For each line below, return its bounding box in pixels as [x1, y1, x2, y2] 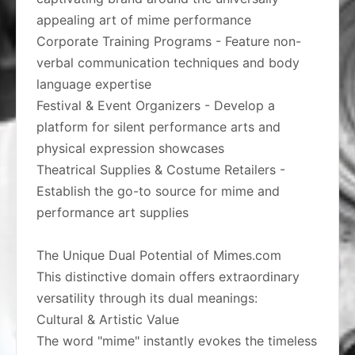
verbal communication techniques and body [36, 55, 300, 71]
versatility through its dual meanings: [36, 290, 258, 306]
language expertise [36, 76, 151, 92]
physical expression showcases [36, 140, 224, 156]
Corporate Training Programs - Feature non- [36, 33, 301, 49]
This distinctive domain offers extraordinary [36, 269, 300, 284]
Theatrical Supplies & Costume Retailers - [36, 162, 285, 177]
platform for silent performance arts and [36, 119, 281, 135]
